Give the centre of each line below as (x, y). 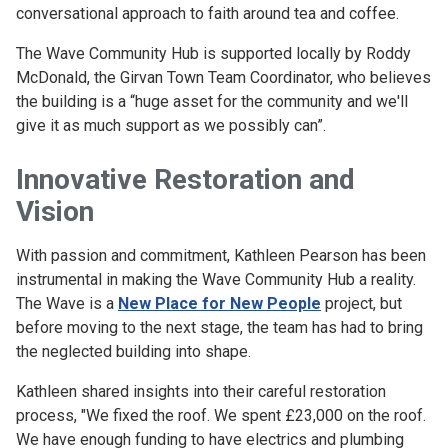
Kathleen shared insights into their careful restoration (201, 391)
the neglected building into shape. (133, 351)
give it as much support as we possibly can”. (171, 125)
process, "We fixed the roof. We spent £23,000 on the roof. (221, 415)
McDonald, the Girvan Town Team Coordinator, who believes (223, 77)
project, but (361, 303)
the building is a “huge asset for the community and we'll (212, 101)
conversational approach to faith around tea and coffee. (207, 13)
